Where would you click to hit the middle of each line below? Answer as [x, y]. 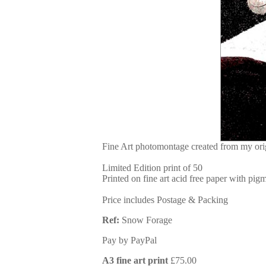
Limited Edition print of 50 [152, 168]
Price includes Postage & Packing [165, 200]
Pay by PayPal [129, 240]
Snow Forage [146, 220]
